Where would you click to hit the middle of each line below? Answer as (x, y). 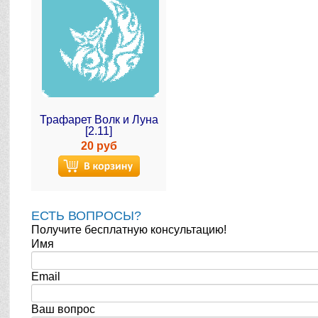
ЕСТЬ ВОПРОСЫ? (87, 216)
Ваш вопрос (64, 309)
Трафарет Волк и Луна (99, 120)
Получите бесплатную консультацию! (129, 230)
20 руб (99, 146)
